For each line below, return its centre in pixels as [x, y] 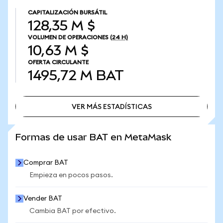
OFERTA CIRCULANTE [58, 62]
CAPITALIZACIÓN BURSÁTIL [67, 12]
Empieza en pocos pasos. [71, 175]
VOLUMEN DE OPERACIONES [68, 37]
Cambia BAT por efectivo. [73, 211]
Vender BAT [43, 199]
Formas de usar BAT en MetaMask [93, 137]
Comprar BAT [46, 163]
